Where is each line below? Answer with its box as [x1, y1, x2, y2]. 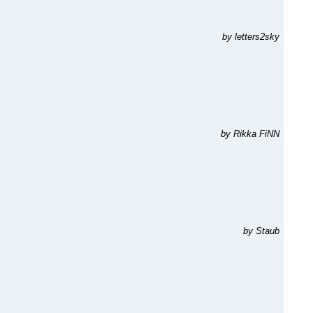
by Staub [243, 226, 279, 236]
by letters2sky [222, 31, 279, 42]
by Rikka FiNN [221, 129, 279, 139]
